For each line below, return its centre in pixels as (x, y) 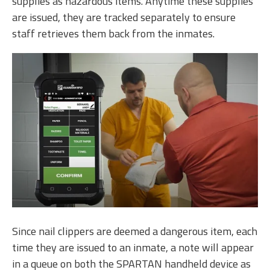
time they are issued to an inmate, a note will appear (133, 248)
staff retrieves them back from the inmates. (116, 33)
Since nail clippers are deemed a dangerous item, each (135, 231)
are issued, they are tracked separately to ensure (124, 17)
